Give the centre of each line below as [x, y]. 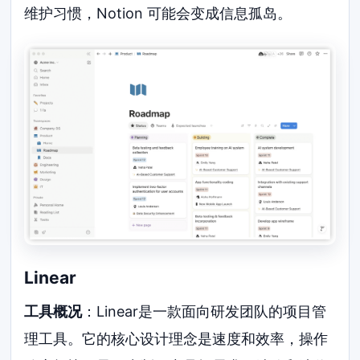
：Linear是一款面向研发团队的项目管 [205, 311]
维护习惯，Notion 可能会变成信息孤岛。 [158, 13]
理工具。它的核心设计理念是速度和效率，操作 [176, 338]
